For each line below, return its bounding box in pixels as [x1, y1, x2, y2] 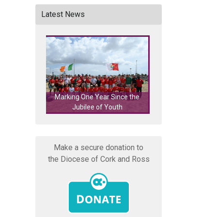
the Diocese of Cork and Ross [47, 155, 150, 164]
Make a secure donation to [54, 143, 143, 153]
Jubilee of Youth [46, 103, 96, 111]
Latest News [41, 10, 85, 19]
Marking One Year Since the [29, 93, 113, 101]
